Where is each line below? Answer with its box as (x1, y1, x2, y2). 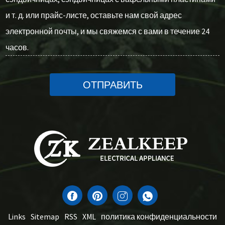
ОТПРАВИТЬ (82, 78, 143, 91)
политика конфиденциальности (101, 211, 217, 221)
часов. (5, 42, 29, 52)
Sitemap (31, 211, 59, 221)
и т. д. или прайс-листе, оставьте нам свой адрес (5, 10, 182, 20)
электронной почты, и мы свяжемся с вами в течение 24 (5, 26, 209, 36)
